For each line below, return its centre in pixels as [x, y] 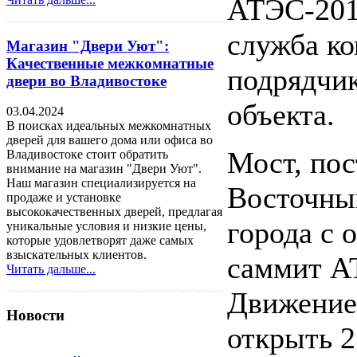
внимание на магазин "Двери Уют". [104, 169]
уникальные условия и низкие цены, [106, 226]
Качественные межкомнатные [110, 63]
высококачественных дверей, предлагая [114, 212]
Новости [35, 316]
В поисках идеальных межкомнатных [109, 126]
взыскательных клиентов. [76, 255]
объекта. [281, 115]
